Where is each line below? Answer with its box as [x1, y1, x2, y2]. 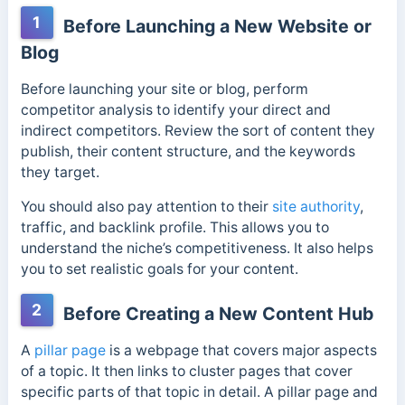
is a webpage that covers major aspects [105, 342, 377, 360]
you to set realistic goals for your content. [20, 260, 302, 278]
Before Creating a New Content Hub [58, 303, 373, 325]
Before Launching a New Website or [58, 14, 372, 37]
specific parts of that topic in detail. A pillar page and [20, 383, 378, 401]
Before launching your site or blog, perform [20, 80, 308, 98]
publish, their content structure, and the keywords [20, 142, 355, 160]
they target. [20, 163, 103, 181]
